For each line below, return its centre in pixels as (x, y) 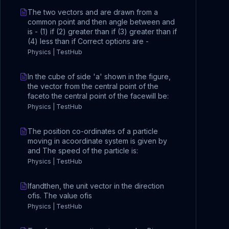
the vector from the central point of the (93, 86)
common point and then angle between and (101, 22)
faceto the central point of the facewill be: (98, 96)
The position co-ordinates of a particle (93, 131)
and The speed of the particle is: (83, 151)
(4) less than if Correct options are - (88, 41)
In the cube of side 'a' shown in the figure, (99, 76)
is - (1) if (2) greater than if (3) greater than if (102, 31)
